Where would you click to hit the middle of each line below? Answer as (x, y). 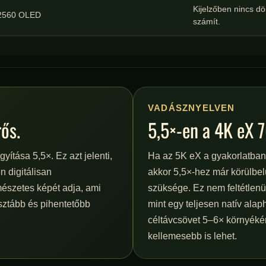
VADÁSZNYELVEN (191, 108)
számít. (206, 21)
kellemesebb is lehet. (192, 236)
